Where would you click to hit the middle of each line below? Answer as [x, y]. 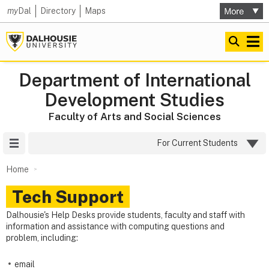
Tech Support [68, 197]
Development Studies [134, 100]
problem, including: [42, 238]
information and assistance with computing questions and [115, 226]
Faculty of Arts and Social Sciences [134, 116]
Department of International [134, 80]
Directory [58, 11]
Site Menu [44, 143]
